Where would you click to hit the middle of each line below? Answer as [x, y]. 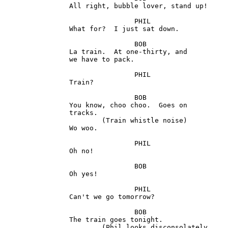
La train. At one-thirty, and [37, 52]
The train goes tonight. [37, 220]
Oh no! [37, 151]
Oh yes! [37, 174]
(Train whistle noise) [53, 121]
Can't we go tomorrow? [37, 197]
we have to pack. [37, 60]
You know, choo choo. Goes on [37, 105]
